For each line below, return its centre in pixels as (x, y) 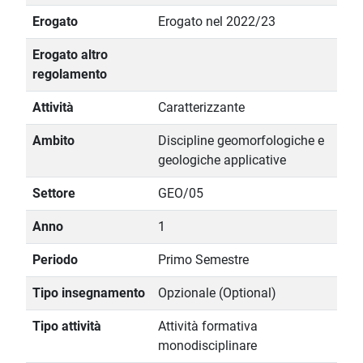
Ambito (53, 141)
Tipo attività (67, 327)
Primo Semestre (203, 260)
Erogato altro (70, 55)
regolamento (70, 75)
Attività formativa (208, 327)
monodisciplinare (207, 346)
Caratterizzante (201, 108)
